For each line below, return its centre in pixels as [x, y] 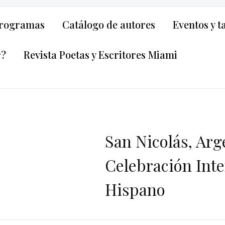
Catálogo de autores [109, 25]
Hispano [135, 189]
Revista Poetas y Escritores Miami [100, 55]
